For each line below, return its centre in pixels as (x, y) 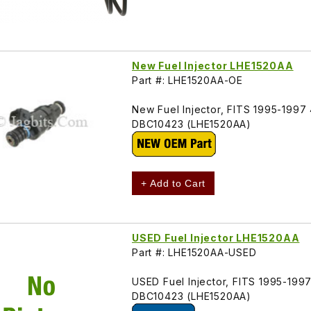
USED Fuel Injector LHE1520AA (216, 237)
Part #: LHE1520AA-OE (187, 80)
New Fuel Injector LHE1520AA (213, 65)
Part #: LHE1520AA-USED (194, 252)
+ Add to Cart (174, 183)
